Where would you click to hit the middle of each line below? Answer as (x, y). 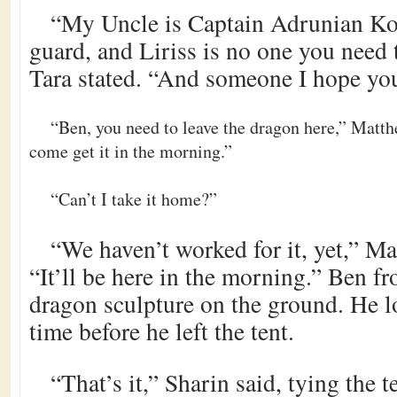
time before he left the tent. (162, 331)
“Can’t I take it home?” (134, 199)
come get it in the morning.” (131, 151)
